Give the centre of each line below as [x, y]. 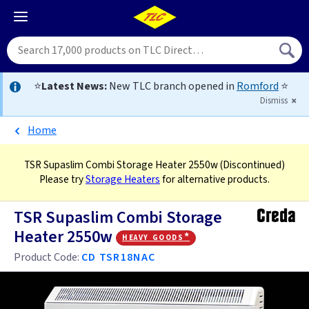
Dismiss [275, 101]
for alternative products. [215, 179]
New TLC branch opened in [172, 86]
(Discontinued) [252, 165]
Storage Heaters [123, 179]
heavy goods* [156, 237]
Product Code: [48, 257]
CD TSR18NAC [119, 257]
